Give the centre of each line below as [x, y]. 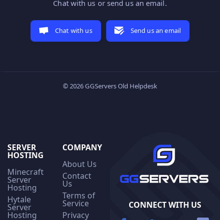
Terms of [79, 196]
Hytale [19, 200]
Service [76, 204]
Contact [77, 176]
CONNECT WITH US [165, 205]
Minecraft [26, 172]
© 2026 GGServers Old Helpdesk [110, 86]
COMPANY [82, 148]
